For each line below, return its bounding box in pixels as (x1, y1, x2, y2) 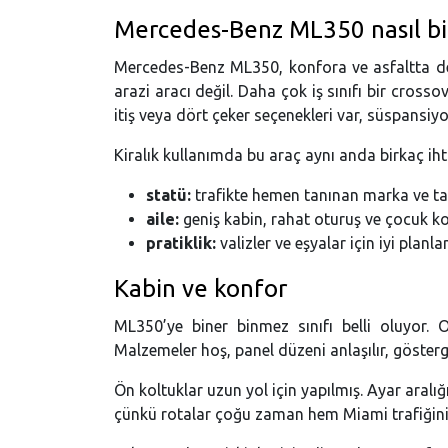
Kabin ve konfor (114, 274, 287, 302)
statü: (146, 185, 191, 204)
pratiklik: (146, 233, 216, 252)
